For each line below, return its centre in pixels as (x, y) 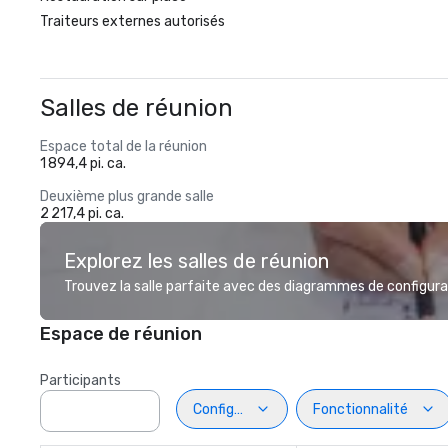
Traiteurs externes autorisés (132, 21)
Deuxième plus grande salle (127, 196)
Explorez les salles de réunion (196, 261)
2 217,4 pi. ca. (82, 213)
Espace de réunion (121, 334)
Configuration (237, 409)
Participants (80, 380)
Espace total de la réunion (123, 146)
